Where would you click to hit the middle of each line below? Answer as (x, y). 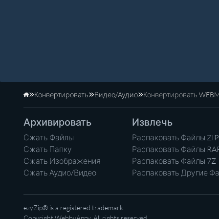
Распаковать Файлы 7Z (174, 161)
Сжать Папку (48, 149)
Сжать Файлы (49, 138)
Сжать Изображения (62, 161)
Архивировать (57, 122)
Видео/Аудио (116, 95)
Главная (42, 99)
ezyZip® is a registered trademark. (74, 208)
